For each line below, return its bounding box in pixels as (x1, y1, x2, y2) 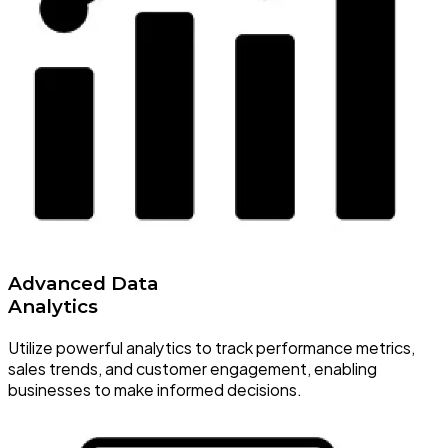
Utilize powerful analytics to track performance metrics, (8, 336, 415, 358)
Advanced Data (8, 272, 158, 296)
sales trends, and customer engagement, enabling (8, 357, 377, 379)
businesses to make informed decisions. (8, 378, 302, 400)
